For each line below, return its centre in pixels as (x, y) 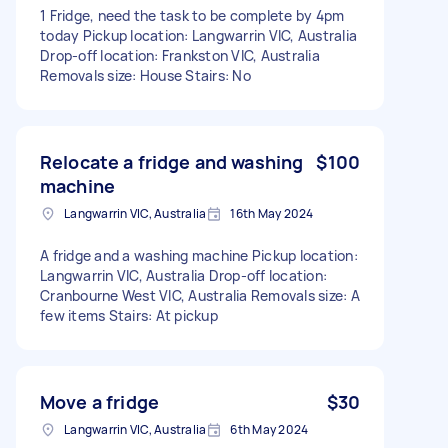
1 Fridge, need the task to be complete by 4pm (192, 15)
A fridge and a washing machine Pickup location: (199, 255)
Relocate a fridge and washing (172, 161)
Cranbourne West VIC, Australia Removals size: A (200, 295)
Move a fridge (99, 401)
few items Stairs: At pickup (129, 315)
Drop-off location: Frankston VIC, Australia (180, 55)
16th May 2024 (272, 213)
